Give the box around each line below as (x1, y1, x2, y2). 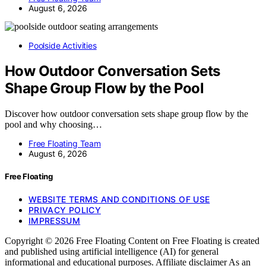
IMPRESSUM (28, 216, 81, 226)
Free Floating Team (28, 138, 101, 148)
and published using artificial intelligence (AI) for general (5, 246, 218, 257)
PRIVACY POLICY (28, 205, 101, 216)
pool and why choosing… (5, 119, 102, 129)
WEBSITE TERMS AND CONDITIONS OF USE (28, 194, 210, 205)
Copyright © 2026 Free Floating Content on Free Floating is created (5, 236, 259, 246)
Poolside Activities (28, 40, 97, 50)
